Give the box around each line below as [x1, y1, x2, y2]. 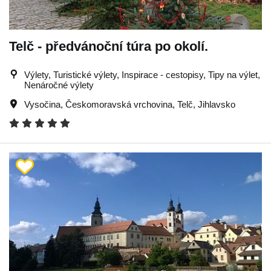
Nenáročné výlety [24, 79, 94, 90]
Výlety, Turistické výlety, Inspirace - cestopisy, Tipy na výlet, [24, 69, 260, 80]
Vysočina [24, 99, 60, 109]
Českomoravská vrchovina [65, 99, 172, 109]
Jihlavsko [198, 99, 235, 109]
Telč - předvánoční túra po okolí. [9, 38, 208, 54]
